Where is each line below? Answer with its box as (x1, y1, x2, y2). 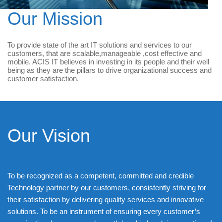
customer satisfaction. (7, 74, 81, 83)
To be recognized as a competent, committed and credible (7, 171, 194, 180)
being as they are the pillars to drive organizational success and (7, 65, 212, 74)
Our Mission (7, 8, 103, 29)
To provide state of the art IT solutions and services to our (7, 40, 192, 49)
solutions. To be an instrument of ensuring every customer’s (7, 207, 200, 216)
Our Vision (7, 125, 90, 146)
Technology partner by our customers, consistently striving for (7, 183, 206, 192)
